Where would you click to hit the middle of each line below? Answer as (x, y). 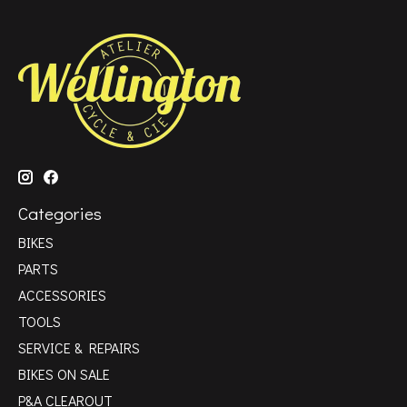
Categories (60, 213)
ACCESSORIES (62, 294)
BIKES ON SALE (64, 373)
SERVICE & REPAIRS (79, 347)
